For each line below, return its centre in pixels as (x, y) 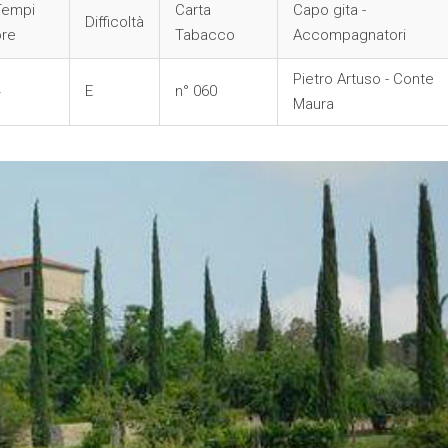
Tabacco (204, 35)
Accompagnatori (349, 35)
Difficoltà (114, 22)
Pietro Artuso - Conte (363, 79)
